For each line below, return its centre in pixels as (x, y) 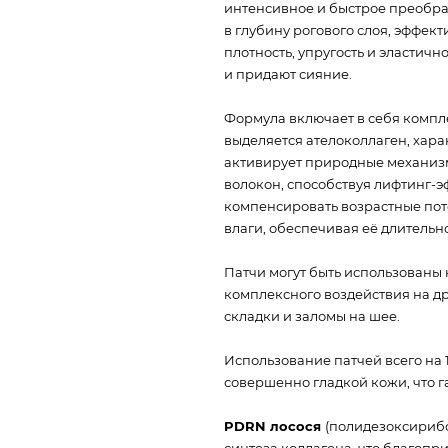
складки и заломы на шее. (312, 315)
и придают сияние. (288, 73)
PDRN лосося (274, 425)
